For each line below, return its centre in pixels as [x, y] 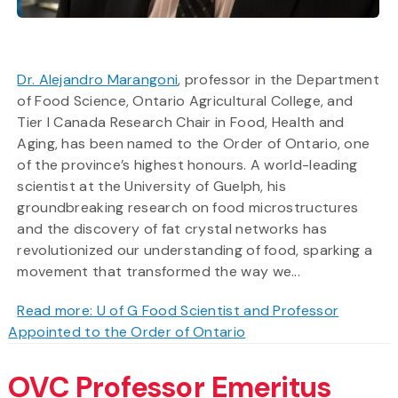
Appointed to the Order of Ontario [127, 331]
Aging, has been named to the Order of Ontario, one [194, 143]
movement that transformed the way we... [159, 271]
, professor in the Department [279, 79]
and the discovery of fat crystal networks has [172, 228]
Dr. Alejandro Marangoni [98, 79]
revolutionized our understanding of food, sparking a [195, 250]
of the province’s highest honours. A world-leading [187, 164]
